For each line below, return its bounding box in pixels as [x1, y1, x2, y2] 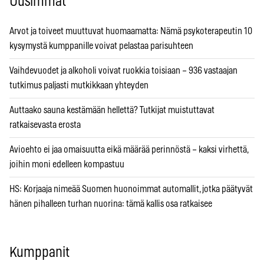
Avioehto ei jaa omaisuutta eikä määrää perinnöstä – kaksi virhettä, [9, 145, 248, 155]
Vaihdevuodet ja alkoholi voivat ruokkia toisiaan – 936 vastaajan [9, 66, 237, 76]
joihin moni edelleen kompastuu [9, 160, 124, 170]
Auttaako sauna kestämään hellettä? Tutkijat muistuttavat [9, 105, 214, 115]
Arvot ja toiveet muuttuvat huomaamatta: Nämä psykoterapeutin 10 [9, 27, 252, 37]
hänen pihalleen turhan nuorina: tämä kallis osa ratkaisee [9, 199, 212, 209]
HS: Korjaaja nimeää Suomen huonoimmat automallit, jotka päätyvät [9, 184, 253, 194]
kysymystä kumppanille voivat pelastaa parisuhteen [9, 41, 193, 51]
